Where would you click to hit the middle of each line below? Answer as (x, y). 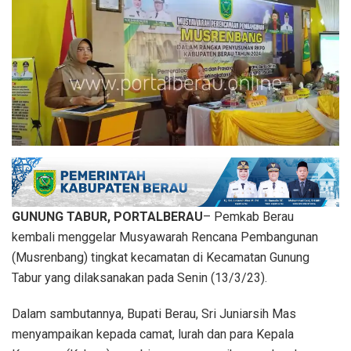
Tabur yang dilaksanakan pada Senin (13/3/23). (139, 277)
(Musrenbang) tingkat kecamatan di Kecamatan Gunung (161, 257)
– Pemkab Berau (248, 216)
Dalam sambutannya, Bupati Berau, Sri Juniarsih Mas (154, 313)
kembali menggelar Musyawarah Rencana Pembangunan (165, 237)
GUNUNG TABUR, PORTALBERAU (107, 216)
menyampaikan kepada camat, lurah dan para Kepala (153, 334)
